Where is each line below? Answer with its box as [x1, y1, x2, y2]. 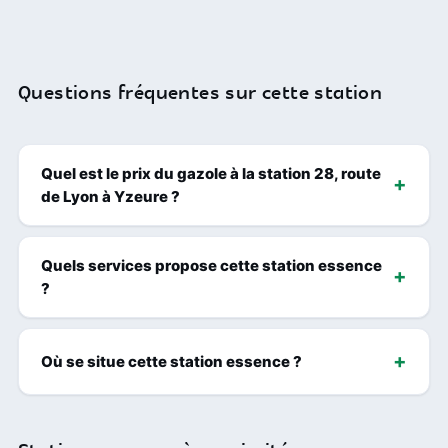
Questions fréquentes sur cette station [18, 79, 383, 107]
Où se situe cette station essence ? [41, 351, 302, 371]
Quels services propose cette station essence [41, 255, 382, 275]
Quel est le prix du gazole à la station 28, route [41, 163, 381, 183]
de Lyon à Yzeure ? [41, 186, 180, 206]
